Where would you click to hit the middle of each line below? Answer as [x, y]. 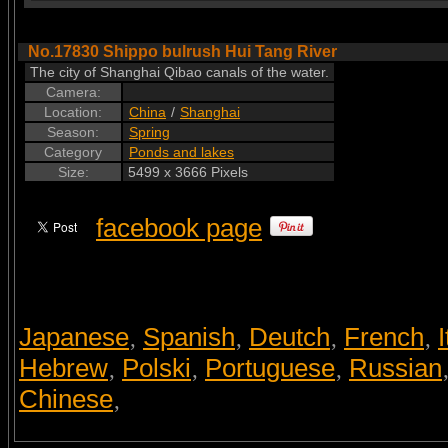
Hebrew [63, 368]
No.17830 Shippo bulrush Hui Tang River [182, 51]
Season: [73, 132]
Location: [73, 112]
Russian [395, 368]
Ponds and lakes [181, 152]
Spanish [189, 337]
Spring [149, 132]
